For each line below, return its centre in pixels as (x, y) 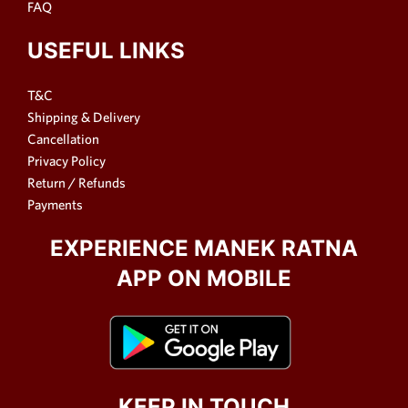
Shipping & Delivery (84, 117)
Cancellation (63, 139)
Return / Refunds (76, 183)
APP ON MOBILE (204, 279)
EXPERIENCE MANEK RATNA (204, 249)
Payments (55, 205)
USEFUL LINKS (106, 51)
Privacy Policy (66, 161)
